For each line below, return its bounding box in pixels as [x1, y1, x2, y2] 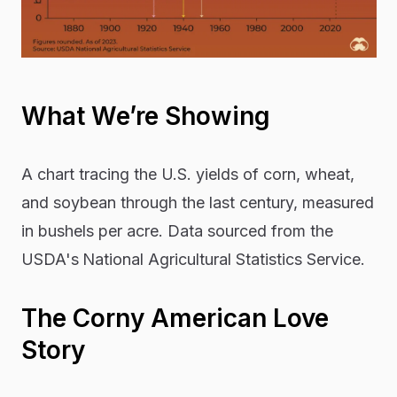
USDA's [20, 250, 79, 269]
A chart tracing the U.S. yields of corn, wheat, [20, 165, 354, 184]
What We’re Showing [20, 101, 270, 132]
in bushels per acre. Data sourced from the [20, 222, 333, 241]
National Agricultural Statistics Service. [82, 250, 365, 269]
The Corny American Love [20, 303, 329, 334]
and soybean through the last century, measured [20, 193, 374, 213]
